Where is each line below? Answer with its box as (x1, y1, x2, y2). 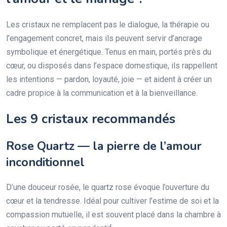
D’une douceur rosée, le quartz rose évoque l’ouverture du (6, 182, 209, 192)
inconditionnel (6, 154, 85, 170)
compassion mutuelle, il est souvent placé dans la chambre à (6, 209, 221, 219)
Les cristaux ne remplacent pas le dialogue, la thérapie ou (6, 19, 209, 29)
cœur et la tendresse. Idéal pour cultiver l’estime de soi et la (6, 196, 219, 206)
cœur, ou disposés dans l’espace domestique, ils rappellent (6, 60, 217, 70)
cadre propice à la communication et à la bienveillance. (6, 88, 198, 98)
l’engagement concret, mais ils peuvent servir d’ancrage (6, 33, 202, 43)
